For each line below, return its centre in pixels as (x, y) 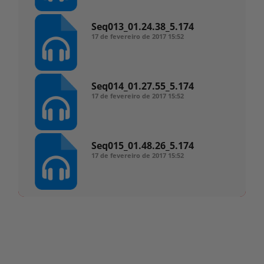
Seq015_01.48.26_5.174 (143, 146)
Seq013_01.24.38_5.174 (143, 27)
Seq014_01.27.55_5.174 (143, 86)
